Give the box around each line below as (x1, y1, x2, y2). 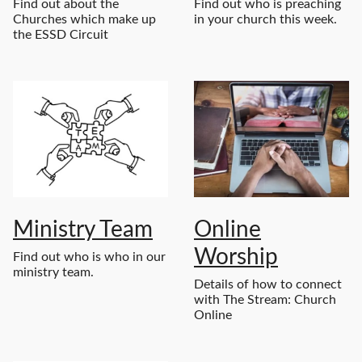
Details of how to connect (194, 278, 342, 292)
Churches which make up (13, 13, 156, 27)
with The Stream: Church (194, 293, 336, 307)
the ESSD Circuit (13, 28, 108, 42)
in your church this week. (194, 13, 340, 27)
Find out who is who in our (13, 250, 166, 264)
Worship (194, 246, 278, 269)
